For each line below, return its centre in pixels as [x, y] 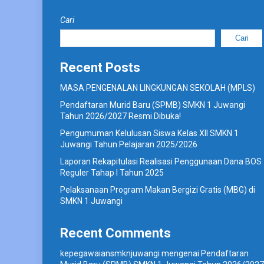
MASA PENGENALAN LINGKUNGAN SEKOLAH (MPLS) [158, 88]
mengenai [180, 253]
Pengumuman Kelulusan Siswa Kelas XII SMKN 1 [149, 133]
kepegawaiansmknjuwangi [110, 253]
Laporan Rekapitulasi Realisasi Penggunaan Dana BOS [161, 161]
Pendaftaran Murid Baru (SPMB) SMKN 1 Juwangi [153, 105]
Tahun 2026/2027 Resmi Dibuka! [121, 116]
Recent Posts [100, 67]
